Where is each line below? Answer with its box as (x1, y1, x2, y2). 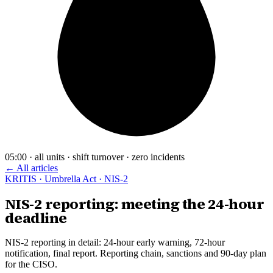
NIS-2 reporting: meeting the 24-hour (5, 194, 264, 214)
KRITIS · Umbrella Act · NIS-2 (5, 174, 128, 185)
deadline (5, 208, 67, 229)
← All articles (5, 163, 58, 174)
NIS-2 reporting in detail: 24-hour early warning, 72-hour (5, 237, 225, 248)
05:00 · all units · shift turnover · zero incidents (5, 152, 185, 163)
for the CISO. (5, 259, 57, 270)
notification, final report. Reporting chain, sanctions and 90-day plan (5, 248, 266, 259)
